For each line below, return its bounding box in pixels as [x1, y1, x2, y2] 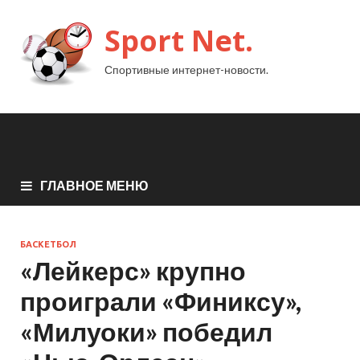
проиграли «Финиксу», [20, 284, 301, 317]
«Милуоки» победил [20, 315, 272, 347]
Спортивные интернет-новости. [104, 63, 268, 76]
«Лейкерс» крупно [20, 254, 246, 286]
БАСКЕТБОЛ [20, 239, 76, 249]
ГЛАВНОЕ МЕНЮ [40, 177, 149, 193]
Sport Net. [104, 21, 253, 60]
